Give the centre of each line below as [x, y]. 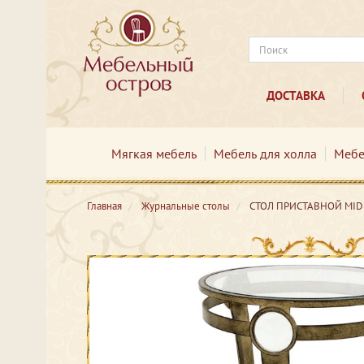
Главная [104, 206]
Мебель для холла [265, 154]
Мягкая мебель [154, 154]
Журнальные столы [186, 206]
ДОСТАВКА [295, 95]
